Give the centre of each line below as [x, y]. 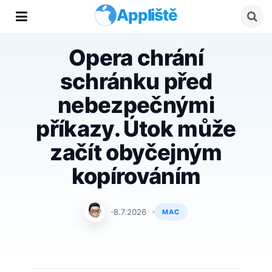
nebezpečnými [136, 105]
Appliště [147, 15]
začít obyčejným [136, 152]
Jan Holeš [119, 212]
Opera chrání [136, 58]
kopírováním [136, 176]
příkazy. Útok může [136, 129]
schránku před [136, 81]
